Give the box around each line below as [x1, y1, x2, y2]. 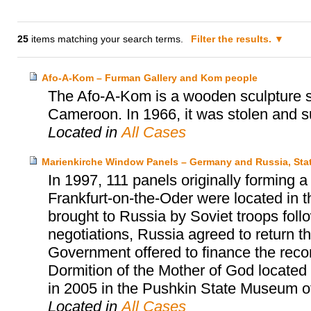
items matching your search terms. [28, 33, 184, 45]
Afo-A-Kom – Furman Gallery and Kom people [41, 72, 258, 84]
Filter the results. [191, 33, 275, 45]
